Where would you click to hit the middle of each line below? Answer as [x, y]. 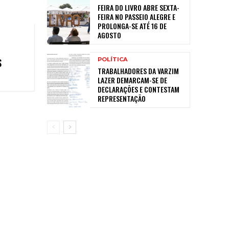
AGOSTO [109, 35]
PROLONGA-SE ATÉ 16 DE [132, 26]
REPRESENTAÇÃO [122, 98]
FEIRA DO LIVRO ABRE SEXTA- [139, 7]
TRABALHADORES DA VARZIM [138, 71]
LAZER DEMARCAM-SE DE [132, 80]
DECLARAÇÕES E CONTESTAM [139, 89]
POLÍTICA [112, 59]
